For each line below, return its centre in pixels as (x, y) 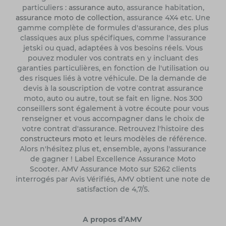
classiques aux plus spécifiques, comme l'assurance (113, 38)
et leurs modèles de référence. (149, 138)
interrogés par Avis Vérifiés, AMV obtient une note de (113, 179)
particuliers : (45, 7)
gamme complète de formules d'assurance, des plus (113, 27)
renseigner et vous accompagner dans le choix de (113, 118)
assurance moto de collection (69, 17)
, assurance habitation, (163, 7)
